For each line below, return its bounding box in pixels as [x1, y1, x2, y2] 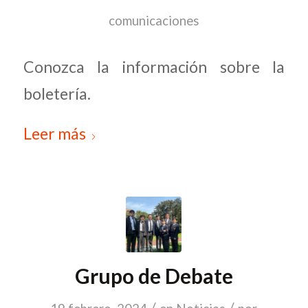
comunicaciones [108, 13, 199, 29]
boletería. [23, 83, 91, 103]
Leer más [23, 124, 86, 144]
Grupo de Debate [74, 263, 233, 289]
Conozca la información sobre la [23, 56, 285, 76]
